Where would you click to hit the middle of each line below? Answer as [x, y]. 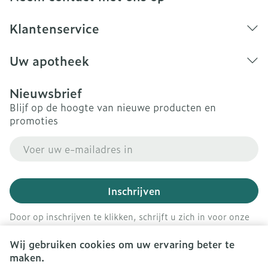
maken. [27, 257]
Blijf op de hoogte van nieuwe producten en [113, 107]
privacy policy [208, 228]
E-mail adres [39, 142]
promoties [34, 120]
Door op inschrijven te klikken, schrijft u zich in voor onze [130, 216]
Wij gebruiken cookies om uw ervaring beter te [122, 244]
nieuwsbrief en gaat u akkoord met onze [95, 228]
